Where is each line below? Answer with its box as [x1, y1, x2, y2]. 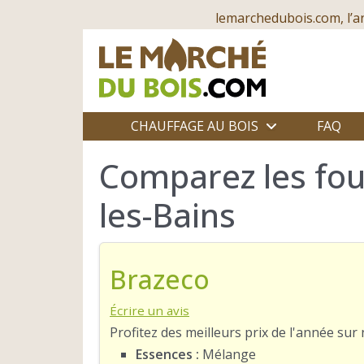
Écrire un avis [110, 301, 189, 318]
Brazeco [110, 261, 210, 297]
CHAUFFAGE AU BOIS [130, 117, 258, 135]
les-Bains [99, 193, 236, 237]
